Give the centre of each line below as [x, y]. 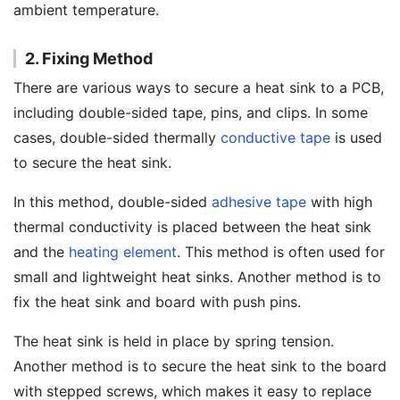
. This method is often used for [281, 252]
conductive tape [275, 137]
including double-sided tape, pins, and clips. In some [191, 112]
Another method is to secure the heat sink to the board [200, 366]
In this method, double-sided [112, 202]
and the [41, 252]
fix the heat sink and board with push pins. [157, 302]
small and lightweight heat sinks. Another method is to [197, 277]
